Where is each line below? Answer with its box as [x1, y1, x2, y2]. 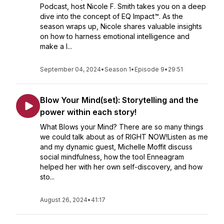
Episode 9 [134, 65, 164, 73]
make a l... [40, 42, 72, 50]
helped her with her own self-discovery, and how [40, 162, 202, 171]
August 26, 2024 [40, 196, 87, 203]
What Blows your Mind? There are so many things [40, 122, 203, 131]
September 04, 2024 [40, 65, 101, 73]
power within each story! [40, 107, 136, 117]
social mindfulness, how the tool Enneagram [40, 152, 184, 161]
